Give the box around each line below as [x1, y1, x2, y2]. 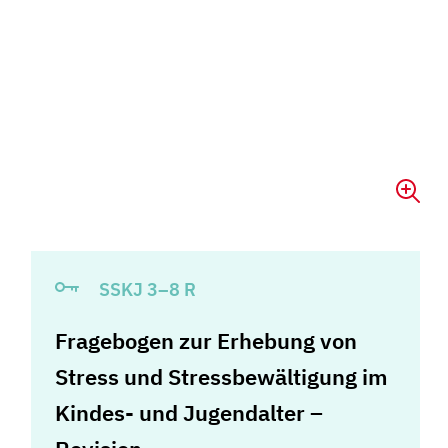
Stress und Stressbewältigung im [55, 361, 389, 391]
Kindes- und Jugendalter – [55, 397, 324, 427]
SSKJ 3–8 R [95, 277, 197, 301]
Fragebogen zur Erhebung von [55, 325, 358, 355]
